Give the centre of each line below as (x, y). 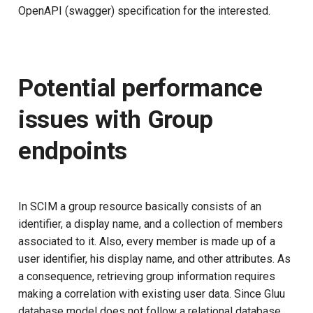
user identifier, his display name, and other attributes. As (154, 259)
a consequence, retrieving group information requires (147, 276)
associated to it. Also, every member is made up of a (147, 241)
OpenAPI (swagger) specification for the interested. (144, 10)
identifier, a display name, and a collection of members (151, 224)
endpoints (73, 151)
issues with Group (116, 119)
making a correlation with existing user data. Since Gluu (152, 293)
